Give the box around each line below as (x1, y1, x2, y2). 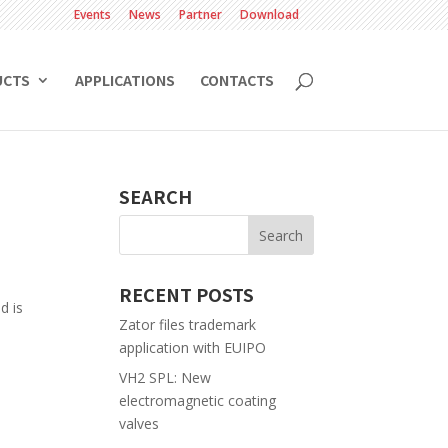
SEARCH (119, 183, 193, 209)
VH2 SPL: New (119, 368, 212, 387)
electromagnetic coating (119, 391, 277, 410)
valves (119, 414, 160, 433)
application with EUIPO (119, 338, 267, 357)
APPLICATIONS (74, 70, 175, 90)
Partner (178, 6, 222, 23)
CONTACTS (199, 70, 274, 90)
